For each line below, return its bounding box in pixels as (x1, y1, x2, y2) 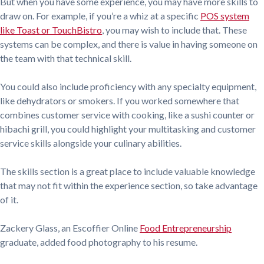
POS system (200, 9, 249, 21)
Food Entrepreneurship (140, 222, 232, 233)
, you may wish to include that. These (102, 24, 247, 35)
